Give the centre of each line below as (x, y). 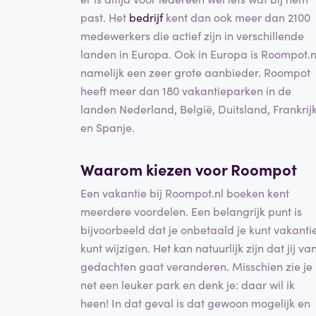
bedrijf (146, 17)
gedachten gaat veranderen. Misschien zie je (196, 266)
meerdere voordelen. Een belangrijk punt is (191, 211)
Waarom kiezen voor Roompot (189, 169)
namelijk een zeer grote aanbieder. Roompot (195, 72)
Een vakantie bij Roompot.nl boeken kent (185, 193)
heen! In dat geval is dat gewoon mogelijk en (195, 303)
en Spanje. (108, 127)
